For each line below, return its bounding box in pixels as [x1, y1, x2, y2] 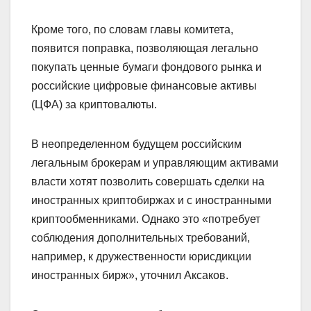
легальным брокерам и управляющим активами [31, 156, 278, 169]
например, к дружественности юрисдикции [31, 250, 251, 262]
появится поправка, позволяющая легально [31, 42, 258, 54]
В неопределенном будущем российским [31, 137, 242, 150]
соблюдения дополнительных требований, [31, 231, 250, 244]
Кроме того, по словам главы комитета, [31, 23, 233, 35]
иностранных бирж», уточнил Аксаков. [31, 269, 228, 281]
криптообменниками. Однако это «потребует [31, 212, 260, 225]
